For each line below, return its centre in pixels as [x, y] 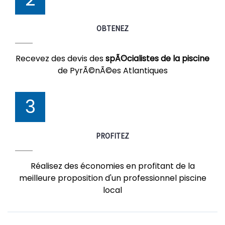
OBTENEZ [113, 28]
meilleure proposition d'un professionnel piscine [113, 178]
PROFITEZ [113, 136]
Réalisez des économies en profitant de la [113, 166]
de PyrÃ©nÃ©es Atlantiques [113, 71]
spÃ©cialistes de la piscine [157, 59]
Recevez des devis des [61, 59]
